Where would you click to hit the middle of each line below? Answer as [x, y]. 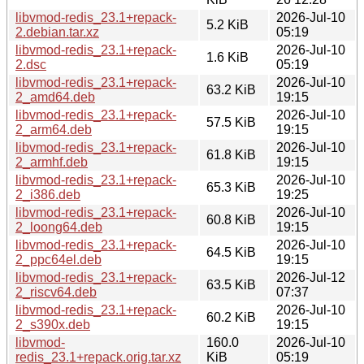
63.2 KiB [231, 89]
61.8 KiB [231, 154]
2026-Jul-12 [311, 277]
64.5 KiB [231, 252]
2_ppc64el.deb [58, 259]
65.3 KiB [231, 187]
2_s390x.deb [53, 324]
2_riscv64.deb [56, 292]
